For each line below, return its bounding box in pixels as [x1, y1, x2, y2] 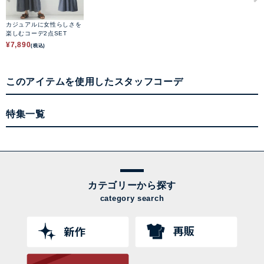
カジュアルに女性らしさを [6, 21, 82, 28]
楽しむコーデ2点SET [6, 29, 67, 37]
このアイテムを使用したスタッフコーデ [6, 76, 183, 87]
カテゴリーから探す [87, 180, 177, 190]
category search [100, 194, 164, 203]
